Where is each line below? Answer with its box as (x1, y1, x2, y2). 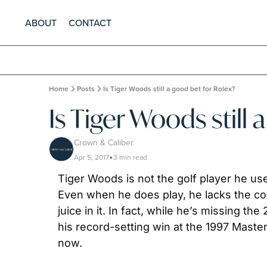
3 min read (113, 152, 147, 162)
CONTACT (69, 16, 111, 29)
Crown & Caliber (74, 136, 133, 148)
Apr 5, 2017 (74, 152, 109, 162)
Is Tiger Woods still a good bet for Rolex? (103, 83, 235, 94)
